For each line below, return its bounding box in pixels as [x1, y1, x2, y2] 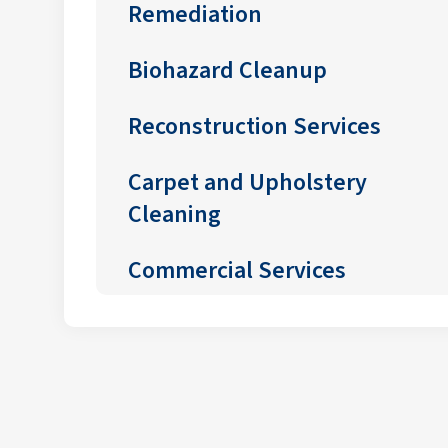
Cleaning [128, 193, 221, 228]
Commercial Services [128, 249, 346, 284]
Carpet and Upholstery [128, 161, 367, 196]
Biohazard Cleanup [128, 49, 327, 84]
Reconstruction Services [128, 105, 381, 140]
